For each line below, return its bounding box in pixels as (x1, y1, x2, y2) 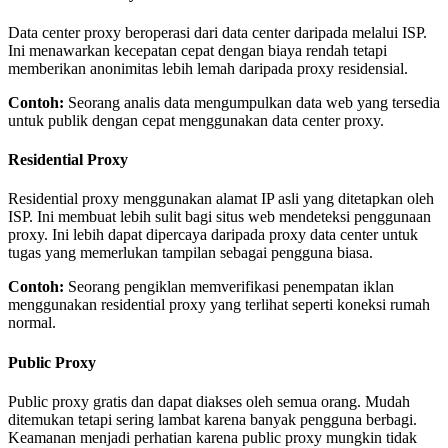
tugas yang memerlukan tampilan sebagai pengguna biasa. (8, 244, 373, 262)
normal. (8, 314, 56, 332)
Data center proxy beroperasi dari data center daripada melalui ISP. (8, 23, 427, 41)
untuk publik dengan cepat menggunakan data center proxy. (8, 111, 384, 129)
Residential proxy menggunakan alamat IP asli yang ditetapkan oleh (8, 190, 434, 208)
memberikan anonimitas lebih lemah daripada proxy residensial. (8, 59, 408, 77)
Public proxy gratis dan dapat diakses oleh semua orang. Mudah (8, 392, 410, 410)
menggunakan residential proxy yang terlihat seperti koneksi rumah (8, 296, 430, 314)
